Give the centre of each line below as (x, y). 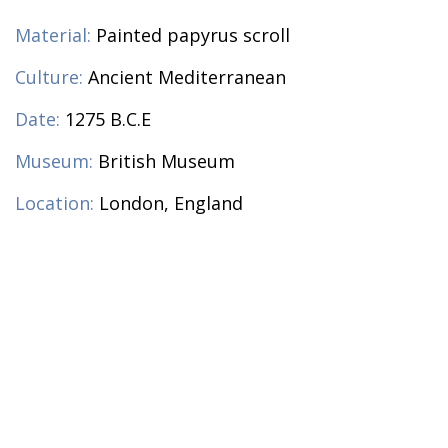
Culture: (49, 77)
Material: (53, 35)
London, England (171, 203)
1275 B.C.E (108, 119)
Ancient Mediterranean (187, 77)
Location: (54, 203)
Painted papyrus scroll (193, 35)
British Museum (166, 161)
